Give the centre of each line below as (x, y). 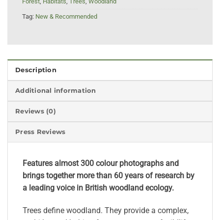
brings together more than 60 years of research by (109, 176)
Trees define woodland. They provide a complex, (106, 211)
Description (36, 70)
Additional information (56, 91)
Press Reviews (41, 132)
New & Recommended (66, 16)
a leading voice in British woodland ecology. (98, 188)
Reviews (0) (36, 111)
